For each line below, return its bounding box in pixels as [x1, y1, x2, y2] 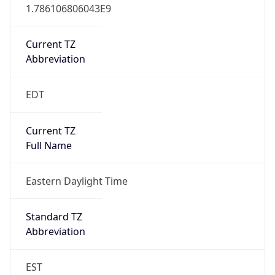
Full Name [25, 138, 72, 152]
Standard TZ [25, 210, 82, 224]
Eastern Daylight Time [25, 174, 128, 188]
